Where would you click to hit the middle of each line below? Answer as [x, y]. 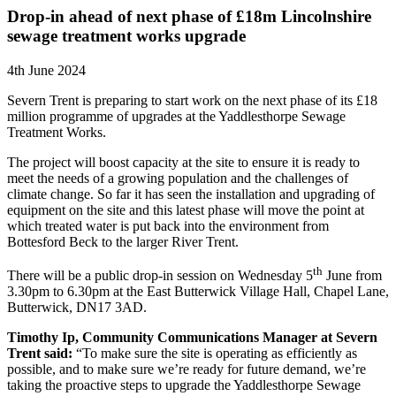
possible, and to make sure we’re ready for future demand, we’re [187, 369]
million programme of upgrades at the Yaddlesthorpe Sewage [176, 116]
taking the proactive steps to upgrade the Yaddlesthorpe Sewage [184, 385]
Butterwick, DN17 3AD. [77, 308]
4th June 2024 [46, 70]
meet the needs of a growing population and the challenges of [178, 178]
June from [352, 276]
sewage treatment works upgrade [126, 36]
